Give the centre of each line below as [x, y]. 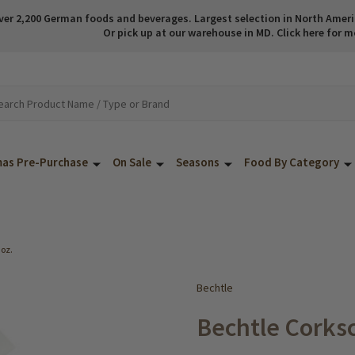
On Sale [132, 162]
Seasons [198, 162]
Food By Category [292, 162]
